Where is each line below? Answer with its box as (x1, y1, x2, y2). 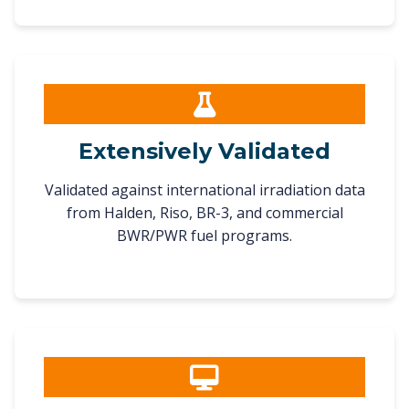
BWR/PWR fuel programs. (117, 225, 292, 246)
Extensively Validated (79, 138, 330, 164)
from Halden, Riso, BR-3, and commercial (66, 203, 343, 223)
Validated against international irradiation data (44, 180, 365, 200)
